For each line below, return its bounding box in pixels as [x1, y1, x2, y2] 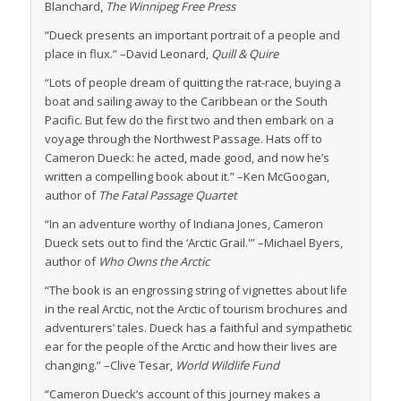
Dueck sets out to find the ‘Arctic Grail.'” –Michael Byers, [44, 234, 343, 251]
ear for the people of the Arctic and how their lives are [44, 337, 337, 354]
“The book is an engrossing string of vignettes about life [44, 281, 347, 298]
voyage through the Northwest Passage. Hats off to [44, 130, 322, 147]
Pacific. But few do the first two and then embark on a [44, 111, 334, 128]
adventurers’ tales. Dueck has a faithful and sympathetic [44, 319, 352, 336]
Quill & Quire [210, 45, 278, 62]
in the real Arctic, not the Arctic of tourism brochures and [44, 300, 347, 317]
